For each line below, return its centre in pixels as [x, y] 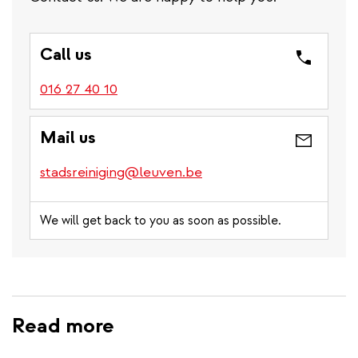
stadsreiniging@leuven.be [121, 173]
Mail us [68, 138]
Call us [66, 54]
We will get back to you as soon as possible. [161, 221]
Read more [63, 326]
